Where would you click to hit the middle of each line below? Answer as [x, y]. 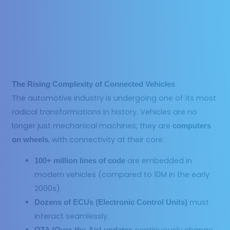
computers [192, 126]
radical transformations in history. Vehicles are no [105, 112]
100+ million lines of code [80, 161]
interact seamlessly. [72, 216]
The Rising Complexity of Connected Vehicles [94, 84]
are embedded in [159, 161]
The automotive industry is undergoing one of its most [114, 98]
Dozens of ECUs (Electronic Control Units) [111, 203]
